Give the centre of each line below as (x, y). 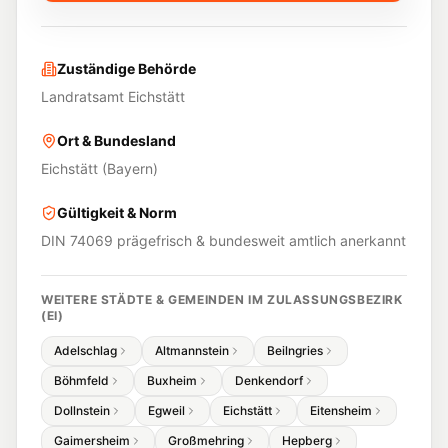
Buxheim (172, 380)
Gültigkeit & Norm (117, 212)
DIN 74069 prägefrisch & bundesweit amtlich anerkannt (223, 240)
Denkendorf (269, 380)
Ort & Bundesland (116, 140)
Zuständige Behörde (126, 68)
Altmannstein (192, 350)
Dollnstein (82, 410)
